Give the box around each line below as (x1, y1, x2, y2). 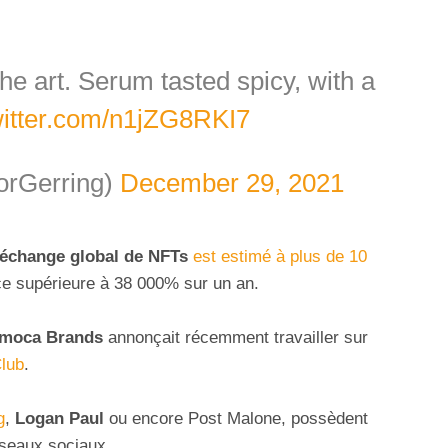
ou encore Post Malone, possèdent (104, 408, 368, 428)
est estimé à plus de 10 (193, 246, 367, 266)
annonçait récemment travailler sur (103, 327, 368, 347)
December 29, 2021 (119, 168, 344, 197)
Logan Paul (15, 408, 104, 428)
